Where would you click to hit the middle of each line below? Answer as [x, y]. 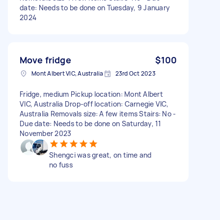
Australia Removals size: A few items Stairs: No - [98, 113]
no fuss [61, 165]
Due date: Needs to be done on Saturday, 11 [91, 123]
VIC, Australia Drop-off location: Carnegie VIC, [94, 104]
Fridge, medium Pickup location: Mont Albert [91, 94]
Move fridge [45, 60]
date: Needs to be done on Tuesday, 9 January [95, 7]
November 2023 [46, 133]
